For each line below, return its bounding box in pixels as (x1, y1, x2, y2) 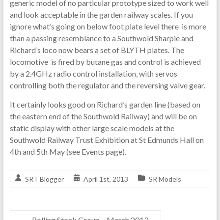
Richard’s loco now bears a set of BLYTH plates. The (9, 45, 184, 55)
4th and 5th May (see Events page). (9, 146, 126, 156)
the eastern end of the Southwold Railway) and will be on (9, 111, 197, 121)
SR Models (148, 174, 181, 183)
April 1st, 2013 (83, 174, 128, 183)
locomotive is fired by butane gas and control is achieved (9, 56, 201, 66)
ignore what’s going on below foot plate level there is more (9, 21, 206, 31)
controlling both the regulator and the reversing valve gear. (9, 80, 205, 90)
